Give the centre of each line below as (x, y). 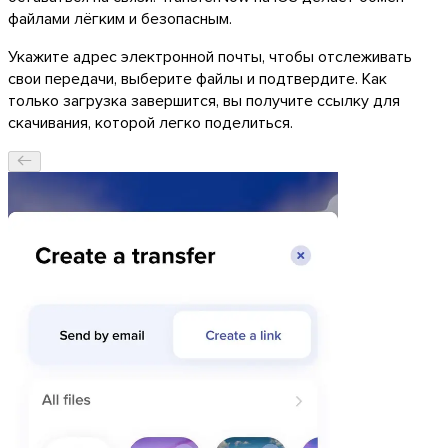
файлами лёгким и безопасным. (120, 17)
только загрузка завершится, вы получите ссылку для (204, 99)
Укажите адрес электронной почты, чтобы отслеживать (210, 55)
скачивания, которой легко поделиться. (150, 121)
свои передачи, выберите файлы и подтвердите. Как (197, 77)
